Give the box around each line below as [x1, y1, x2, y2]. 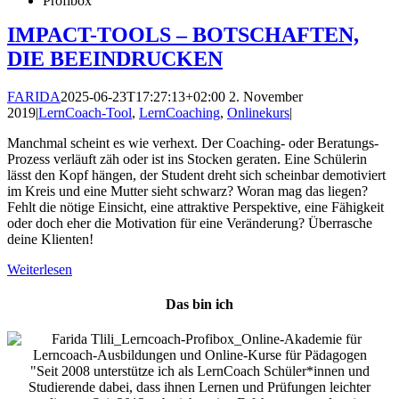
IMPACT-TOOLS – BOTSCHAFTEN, [7, 22, 359, 46]
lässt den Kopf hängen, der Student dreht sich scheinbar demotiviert [7, 167, 386, 183]
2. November [225, 88, 303, 104]
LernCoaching [139, 104, 220, 120]
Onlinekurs [227, 104, 289, 120]
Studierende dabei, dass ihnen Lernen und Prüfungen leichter [28, 379, 370, 395]
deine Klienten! [7, 231, 94, 247]
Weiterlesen [7, 261, 72, 277]
